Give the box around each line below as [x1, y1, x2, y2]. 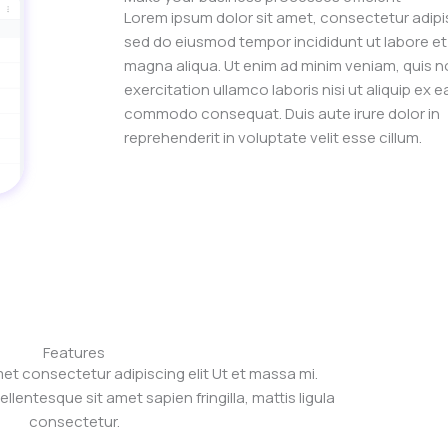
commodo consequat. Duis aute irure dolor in [124, 103, 440, 125]
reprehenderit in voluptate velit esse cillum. [124, 127, 422, 149]
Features [43, 342, 105, 364]
